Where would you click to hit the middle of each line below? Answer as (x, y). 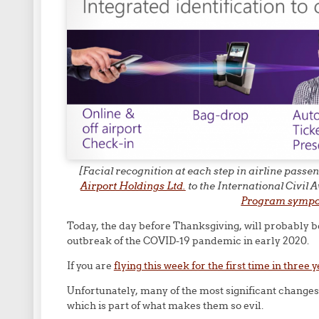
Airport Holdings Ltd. (133, 186)
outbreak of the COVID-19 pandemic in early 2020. (188, 241)
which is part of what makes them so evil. (165, 306)
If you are (90, 266)
